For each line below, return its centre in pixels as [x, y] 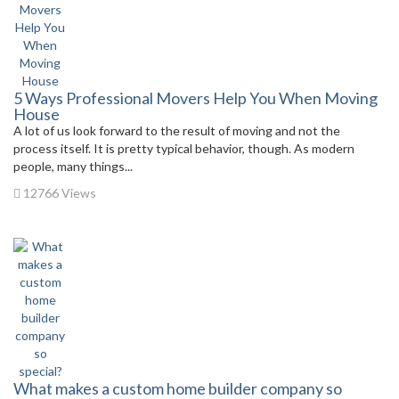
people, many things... [73, 166]
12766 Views [58, 193]
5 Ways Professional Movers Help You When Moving [195, 98]
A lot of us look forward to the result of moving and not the [177, 130]
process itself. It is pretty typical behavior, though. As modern [184, 148]
